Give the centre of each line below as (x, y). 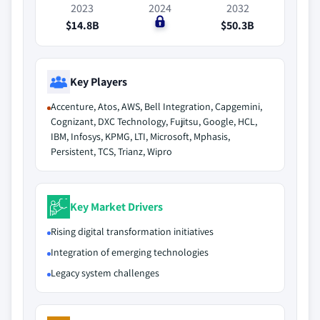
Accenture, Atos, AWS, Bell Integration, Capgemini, (156, 106)
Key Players (99, 81)
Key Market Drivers (116, 206)
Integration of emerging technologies (130, 252)
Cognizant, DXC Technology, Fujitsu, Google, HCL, (154, 121)
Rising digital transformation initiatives (132, 231)
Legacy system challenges (105, 273)
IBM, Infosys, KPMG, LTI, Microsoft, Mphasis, (140, 136)
